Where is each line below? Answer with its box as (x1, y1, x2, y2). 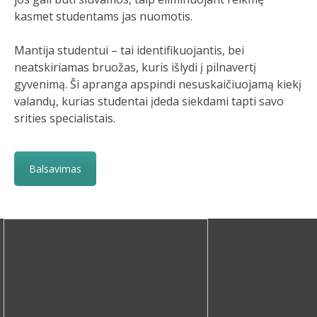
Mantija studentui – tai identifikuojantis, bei (14, 42, 244, 58)
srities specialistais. (14, 110, 115, 126)
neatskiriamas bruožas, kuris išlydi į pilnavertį (14, 59, 256, 75)
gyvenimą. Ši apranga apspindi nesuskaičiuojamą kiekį (14, 76, 301, 92)
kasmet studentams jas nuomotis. (14, 8, 192, 24)
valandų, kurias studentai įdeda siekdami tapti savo (14, 93, 284, 109)
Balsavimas (29, 161, 81, 175)
